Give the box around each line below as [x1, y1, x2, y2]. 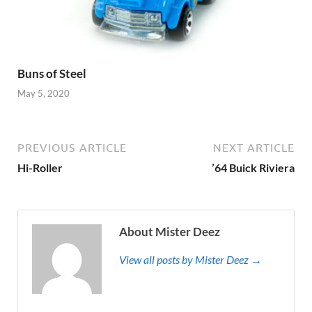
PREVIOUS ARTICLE [17, 141, 127, 155]
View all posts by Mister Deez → [119, 253, 262, 267]
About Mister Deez [119, 224, 220, 240]
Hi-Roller [17, 161, 63, 175]
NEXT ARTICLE [213, 141, 295, 155]
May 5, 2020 [17, 88, 70, 100]
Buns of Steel [17, 65, 86, 81]
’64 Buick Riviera [212, 161, 295, 175]
